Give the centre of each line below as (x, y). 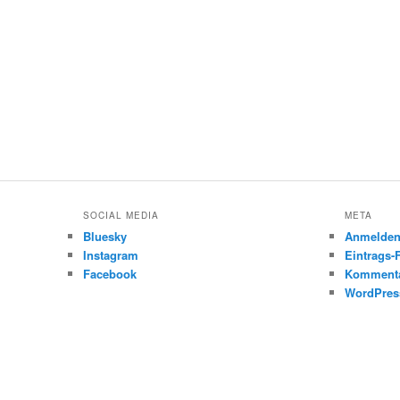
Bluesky (104, 236)
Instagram (110, 254)
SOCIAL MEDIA (121, 215)
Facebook (109, 273)
